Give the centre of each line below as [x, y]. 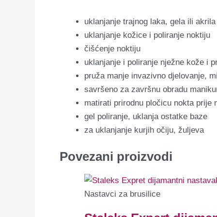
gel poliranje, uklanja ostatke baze [146, 117]
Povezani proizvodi [116, 156]
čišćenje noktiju [112, 49]
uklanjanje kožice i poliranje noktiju [147, 35]
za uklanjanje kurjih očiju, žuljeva [144, 130]
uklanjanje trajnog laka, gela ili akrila [150, 22]
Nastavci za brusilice [122, 194]
